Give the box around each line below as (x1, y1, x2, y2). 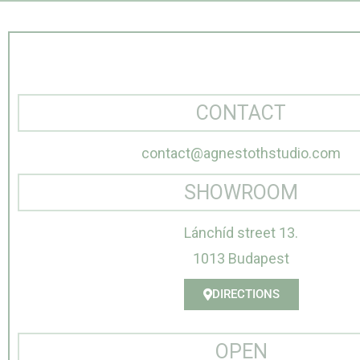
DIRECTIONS (211, 287, 280, 302)
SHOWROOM (184, 181, 299, 205)
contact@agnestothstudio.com (141, 145, 342, 162)
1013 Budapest (193, 250, 290, 268)
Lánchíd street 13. (184, 224, 299, 242)
